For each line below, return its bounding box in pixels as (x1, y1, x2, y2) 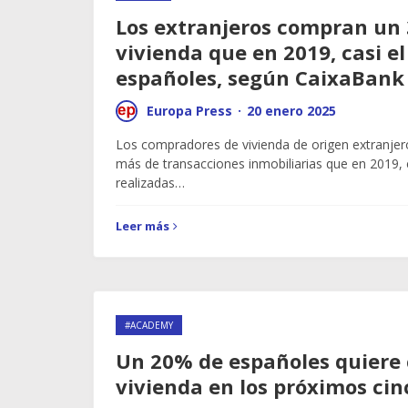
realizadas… (116, 174, 185, 191)
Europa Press (147, 102, 232, 119)
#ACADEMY (125, 319, 173, 331)
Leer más (116, 218, 169, 234)
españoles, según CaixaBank (116, 64, 404, 91)
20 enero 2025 (247, 102, 336, 119)
